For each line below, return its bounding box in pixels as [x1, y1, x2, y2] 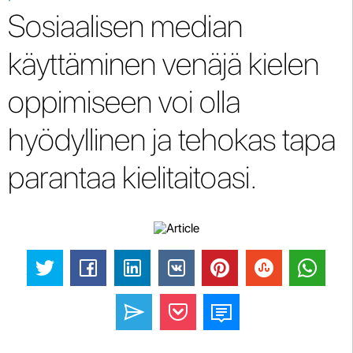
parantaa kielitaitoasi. [8, 158, 258, 196]
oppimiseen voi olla [8, 83, 240, 121]
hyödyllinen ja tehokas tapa [8, 121, 336, 158]
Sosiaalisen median [8, 7, 243, 45]
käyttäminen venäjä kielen [8, 45, 319, 83]
